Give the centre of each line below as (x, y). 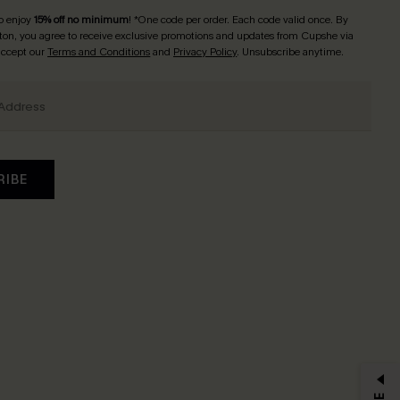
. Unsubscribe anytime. (291, 52)
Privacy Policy (205, 52)
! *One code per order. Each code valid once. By (239, 20)
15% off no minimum (82, 20)
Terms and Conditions (99, 52)
